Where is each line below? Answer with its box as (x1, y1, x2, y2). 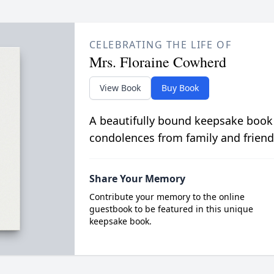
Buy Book (161, 82, 199, 94)
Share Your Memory (89, 172, 185, 185)
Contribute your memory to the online (89, 191, 245, 202)
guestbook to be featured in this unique (89, 203, 253, 215)
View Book (99, 82, 141, 94)
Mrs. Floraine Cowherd (89, 52, 226, 72)
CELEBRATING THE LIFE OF (89, 38, 232, 51)
